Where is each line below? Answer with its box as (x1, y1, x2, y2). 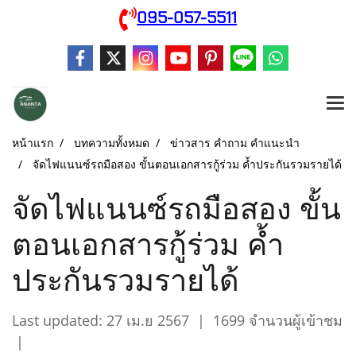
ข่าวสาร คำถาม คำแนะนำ (170, 135, 300, 151)
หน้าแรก (12, 135, 53, 151)
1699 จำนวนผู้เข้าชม (213, 311, 342, 331)
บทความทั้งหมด (74, 135, 149, 151)
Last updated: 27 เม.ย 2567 (12, 311, 189, 331)
